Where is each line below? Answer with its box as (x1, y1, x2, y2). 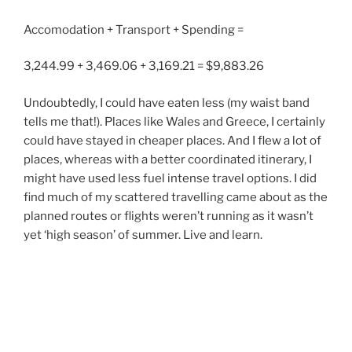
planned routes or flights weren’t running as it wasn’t (24, 208, 313, 223)
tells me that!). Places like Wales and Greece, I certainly (24, 114, 325, 129)
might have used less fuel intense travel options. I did (24, 170, 317, 185)
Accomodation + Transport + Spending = (24, 22, 244, 37)
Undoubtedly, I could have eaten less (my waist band (24, 95, 310, 110)
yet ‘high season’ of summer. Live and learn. (24, 227, 262, 242)
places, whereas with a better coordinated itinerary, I (24, 152, 312, 167)
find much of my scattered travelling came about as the (24, 189, 328, 204)
